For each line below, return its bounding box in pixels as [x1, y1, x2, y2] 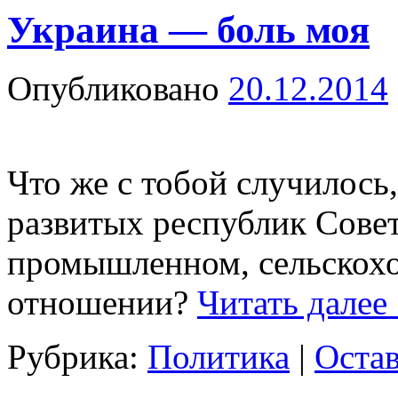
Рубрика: [7, 338, 139, 377]
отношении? [7, 283, 197, 322]
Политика [147, 338, 290, 377]
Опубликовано [7, 69, 219, 108]
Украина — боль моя [7, 8, 370, 51]
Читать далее [197, 283, 396, 322]
